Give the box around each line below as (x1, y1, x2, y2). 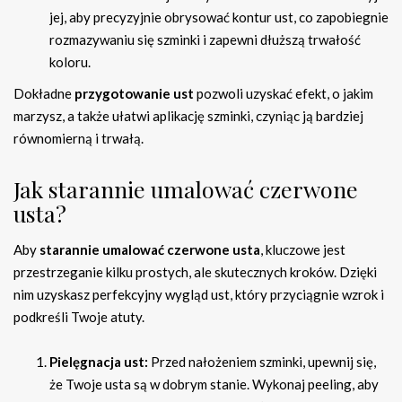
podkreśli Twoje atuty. (13, 309, 144, 326)
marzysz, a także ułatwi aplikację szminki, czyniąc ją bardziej (13, 108, 363, 125)
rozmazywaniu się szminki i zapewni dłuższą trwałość (49, 31, 361, 48)
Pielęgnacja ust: (49, 354, 148, 371)
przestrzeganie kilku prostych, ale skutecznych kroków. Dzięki (13, 264, 377, 281)
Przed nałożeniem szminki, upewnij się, (148, 354, 376, 371)
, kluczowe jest (260, 241, 345, 258)
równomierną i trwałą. (13, 130, 144, 147)
